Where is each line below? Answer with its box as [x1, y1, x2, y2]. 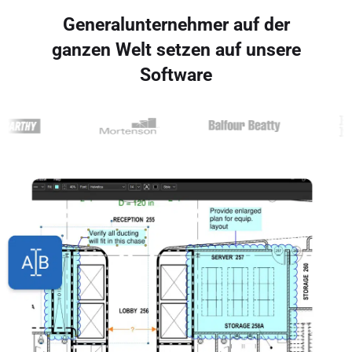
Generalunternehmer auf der [62, 13, 290, 36]
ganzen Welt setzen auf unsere [51, 38, 301, 61]
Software [140, 64, 212, 86]
